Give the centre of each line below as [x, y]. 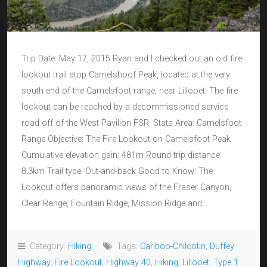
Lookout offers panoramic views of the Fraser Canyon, [126, 188]
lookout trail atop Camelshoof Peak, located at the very [126, 75]
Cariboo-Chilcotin [173, 247]
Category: [46, 247]
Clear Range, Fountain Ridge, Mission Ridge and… [114, 204]
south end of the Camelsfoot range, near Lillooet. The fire [130, 91]
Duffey [222, 247]
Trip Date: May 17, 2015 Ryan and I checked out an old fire [132, 59]
